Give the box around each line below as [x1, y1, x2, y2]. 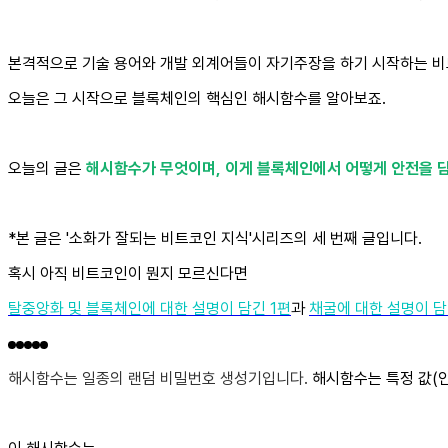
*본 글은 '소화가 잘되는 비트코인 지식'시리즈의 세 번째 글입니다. [8, 228, 422, 248]
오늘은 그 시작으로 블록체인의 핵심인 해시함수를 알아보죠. [8, 88, 386, 108]
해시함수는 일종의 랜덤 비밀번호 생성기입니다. [8, 368, 312, 388]
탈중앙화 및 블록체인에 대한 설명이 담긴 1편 [8, 298, 291, 318]
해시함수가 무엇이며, [86, 158, 221, 178]
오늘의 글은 [8, 158, 86, 178]
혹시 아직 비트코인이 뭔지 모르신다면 [8, 263, 248, 283]
